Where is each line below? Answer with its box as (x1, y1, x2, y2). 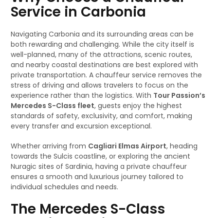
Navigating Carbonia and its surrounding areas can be (11, 29, 194, 39)
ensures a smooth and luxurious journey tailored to (11, 172, 184, 182)
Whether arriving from (11, 141, 89, 151)
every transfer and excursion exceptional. (11, 121, 152, 131)
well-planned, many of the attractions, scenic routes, (11, 50, 193, 59)
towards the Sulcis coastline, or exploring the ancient (11, 151, 191, 161)
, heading (166, 141, 198, 151)
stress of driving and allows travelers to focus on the (11, 80, 189, 90)
